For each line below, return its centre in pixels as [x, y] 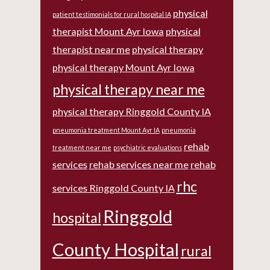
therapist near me [91, 49]
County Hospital [115, 250]
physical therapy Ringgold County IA [131, 111]
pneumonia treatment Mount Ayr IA [106, 130]
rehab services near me [139, 165]
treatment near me [82, 148]
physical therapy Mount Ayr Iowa [123, 67]
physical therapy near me [128, 89]
